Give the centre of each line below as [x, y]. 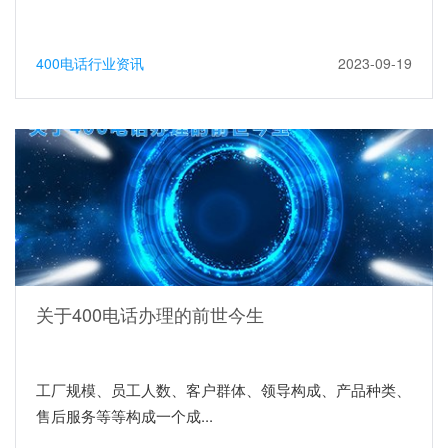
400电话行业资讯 [90, 62]
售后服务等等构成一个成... [124, 415]
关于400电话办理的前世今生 [150, 313]
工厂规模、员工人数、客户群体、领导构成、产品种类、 [223, 389]
